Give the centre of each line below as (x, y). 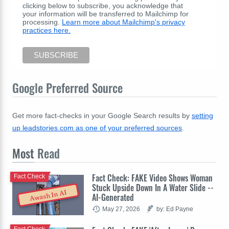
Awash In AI (48, 196)
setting (202, 115)
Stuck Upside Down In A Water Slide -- (153, 187)
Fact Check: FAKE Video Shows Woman (152, 178)
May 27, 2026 (121, 209)
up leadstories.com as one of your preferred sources (97, 128)
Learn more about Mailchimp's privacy (123, 22)
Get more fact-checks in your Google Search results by (102, 115)
